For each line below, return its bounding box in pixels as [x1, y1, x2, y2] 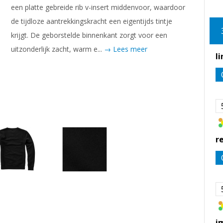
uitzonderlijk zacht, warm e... [10, 44, 104, 54]
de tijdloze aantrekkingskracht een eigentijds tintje [10, 16, 172, 26]
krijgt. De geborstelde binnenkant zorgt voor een [10, 30, 167, 40]
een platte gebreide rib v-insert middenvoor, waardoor [10, 2, 185, 12]
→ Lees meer [104, 44, 147, 54]
